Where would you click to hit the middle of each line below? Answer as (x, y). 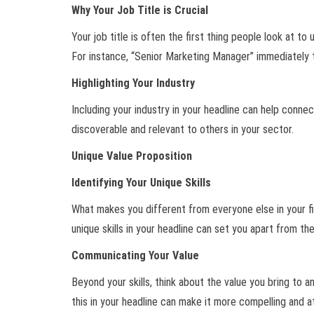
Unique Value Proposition (132, 156)
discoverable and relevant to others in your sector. (183, 130)
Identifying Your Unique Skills (141, 183)
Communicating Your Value (135, 256)
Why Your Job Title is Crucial (140, 11)
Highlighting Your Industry (133, 83)
